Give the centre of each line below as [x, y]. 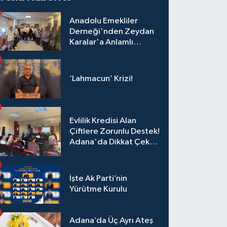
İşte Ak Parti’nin [99, 179]
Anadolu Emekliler [104, 21]
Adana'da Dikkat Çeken [115, 142]
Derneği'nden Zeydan [112, 31]
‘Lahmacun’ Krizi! [101, 79]
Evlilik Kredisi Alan [103, 121]
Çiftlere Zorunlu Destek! [115, 131]
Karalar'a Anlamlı [102, 42]
